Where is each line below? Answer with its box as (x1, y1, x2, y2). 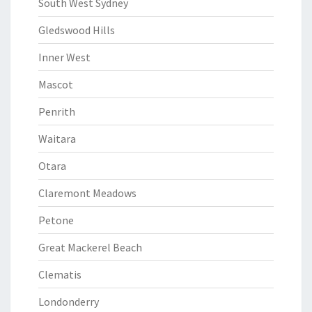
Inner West (38, 50, 91, 64)
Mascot (38, 77, 73, 91)
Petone (38, 213, 74, 227)
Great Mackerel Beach (38, 240, 142, 254)
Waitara (38, 132, 76, 146)
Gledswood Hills (38, 23, 115, 37)
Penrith (38, 104, 75, 118)
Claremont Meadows (38, 186, 136, 200)
